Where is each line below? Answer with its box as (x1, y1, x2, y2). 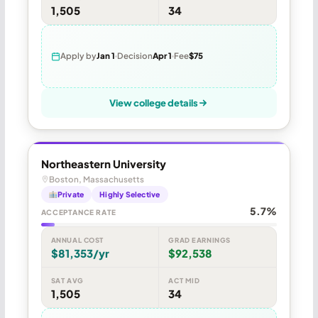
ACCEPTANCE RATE (40, 207, 116, 216)
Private (57, 189, 84, 199)
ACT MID (168, 275, 200, 285)
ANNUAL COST (50, 235, 104, 244)
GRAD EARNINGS (168, 235, 231, 244)
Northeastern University (40, 156, 166, 170)
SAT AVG (50, 275, 84, 285)
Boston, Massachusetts (48, 173, 144, 185)
